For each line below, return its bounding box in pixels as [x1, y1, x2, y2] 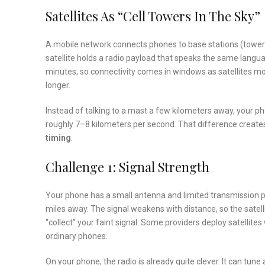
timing [46, 133, 71, 143]
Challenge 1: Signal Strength [46, 158, 209, 176]
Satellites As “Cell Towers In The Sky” [46, 7, 260, 25]
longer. [46, 80, 70, 91]
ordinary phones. [46, 231, 108, 241]
